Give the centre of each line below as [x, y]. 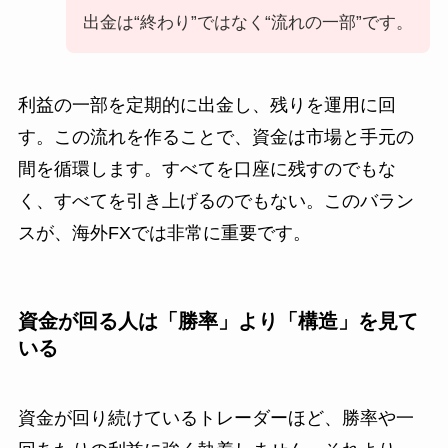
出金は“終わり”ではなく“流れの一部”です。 [248, 23]
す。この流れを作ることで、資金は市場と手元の [215, 137]
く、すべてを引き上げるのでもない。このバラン [215, 201]
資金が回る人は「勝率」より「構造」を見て [217, 321]
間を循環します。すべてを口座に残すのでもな [206, 169]
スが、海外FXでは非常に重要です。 [164, 233]
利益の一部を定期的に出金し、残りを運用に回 [206, 105]
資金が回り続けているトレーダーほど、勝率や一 [215, 417]
